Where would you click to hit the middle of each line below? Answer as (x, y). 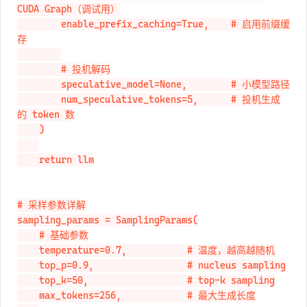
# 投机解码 (39, 70)
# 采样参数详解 (51, 205)
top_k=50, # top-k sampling (28, 281)
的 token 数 (46, 115)
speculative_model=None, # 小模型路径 (39, 85)
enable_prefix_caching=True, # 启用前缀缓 (39, 24)
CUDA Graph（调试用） (69, 9)
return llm (28, 160)
